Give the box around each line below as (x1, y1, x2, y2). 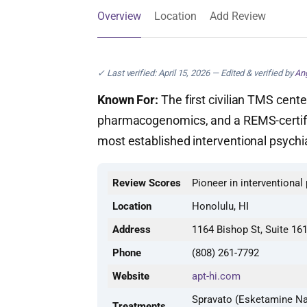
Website (112, 270, 149, 282)
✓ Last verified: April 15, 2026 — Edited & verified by (97, 68, 295, 78)
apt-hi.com (192, 270, 241, 282)
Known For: (97, 93, 159, 107)
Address (112, 223, 151, 236)
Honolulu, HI (192, 200, 249, 212)
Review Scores (112, 177, 181, 189)
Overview (97, 10, 141, 23)
